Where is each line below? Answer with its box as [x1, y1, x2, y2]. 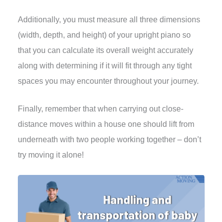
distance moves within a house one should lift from [17, 119, 194, 128]
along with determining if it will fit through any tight [17, 61, 192, 70]
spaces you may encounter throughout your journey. [17, 77, 199, 86]
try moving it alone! [17, 150, 84, 159]
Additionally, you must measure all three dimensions [17, 15, 200, 24]
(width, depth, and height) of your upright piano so [17, 31, 191, 40]
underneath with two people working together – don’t [17, 135, 201, 144]
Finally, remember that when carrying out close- [17, 104, 183, 113]
